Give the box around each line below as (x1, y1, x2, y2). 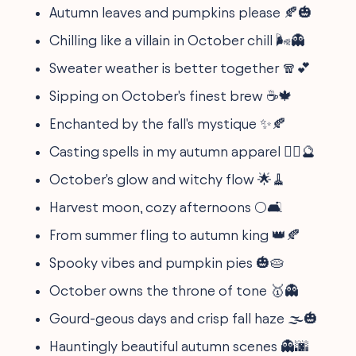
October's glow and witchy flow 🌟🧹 (49, 171, 287, 187)
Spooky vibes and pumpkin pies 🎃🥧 (49, 254, 285, 270)
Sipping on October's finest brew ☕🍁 (49, 87, 293, 103)
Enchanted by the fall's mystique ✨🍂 (49, 115, 287, 131)
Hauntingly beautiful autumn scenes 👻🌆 (49, 338, 310, 354)
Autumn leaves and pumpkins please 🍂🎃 (49, 4, 313, 20)
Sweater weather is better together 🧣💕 (49, 60, 311, 75)
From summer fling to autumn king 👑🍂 (49, 226, 301, 242)
